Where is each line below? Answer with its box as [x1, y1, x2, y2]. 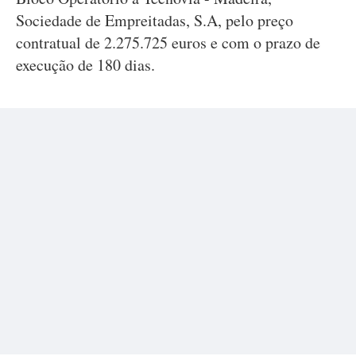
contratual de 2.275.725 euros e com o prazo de [16, 32, 320, 53]
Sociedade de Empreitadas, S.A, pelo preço [16, 10, 293, 31]
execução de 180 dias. [16, 54, 155, 75]
